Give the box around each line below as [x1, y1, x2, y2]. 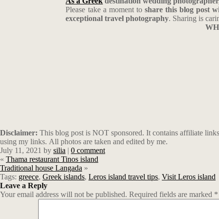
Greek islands [43, 173, 85, 181]
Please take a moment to [66, 5, 145, 14]
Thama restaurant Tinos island [6, 155, 98, 163]
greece [19, 173, 39, 181]
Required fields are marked [129, 190, 214, 198]
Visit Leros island [162, 173, 216, 181]
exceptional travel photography [66, 14, 169, 22]
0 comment [71, 146, 105, 154]
